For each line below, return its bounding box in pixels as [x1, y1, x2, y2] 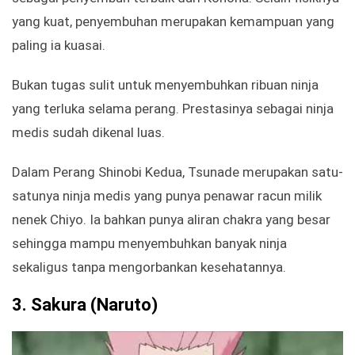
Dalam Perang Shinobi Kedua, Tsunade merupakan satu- [12, 164, 343, 181]
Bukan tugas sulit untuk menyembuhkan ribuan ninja [12, 77, 319, 94]
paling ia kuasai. [12, 37, 105, 54]
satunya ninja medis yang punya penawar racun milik [12, 188, 322, 204]
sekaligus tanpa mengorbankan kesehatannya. [12, 259, 286, 276]
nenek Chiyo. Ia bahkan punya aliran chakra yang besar [12, 212, 330, 228]
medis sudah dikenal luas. [12, 124, 165, 141]
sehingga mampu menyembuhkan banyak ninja [12, 235, 287, 252]
